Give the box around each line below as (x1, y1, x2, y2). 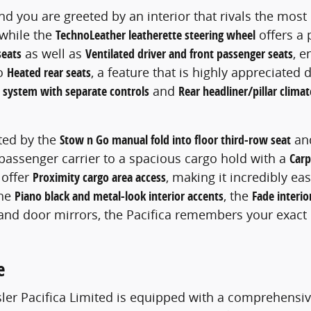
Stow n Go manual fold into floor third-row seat (60, 131, 291, 149)
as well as (22, 45, 85, 62)
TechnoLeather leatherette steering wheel (56, 26, 255, 44)
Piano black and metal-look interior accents (15, 187, 224, 205)
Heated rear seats (7, 64, 91, 82)
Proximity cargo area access (33, 169, 166, 187)
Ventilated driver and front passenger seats (85, 45, 293, 63)
